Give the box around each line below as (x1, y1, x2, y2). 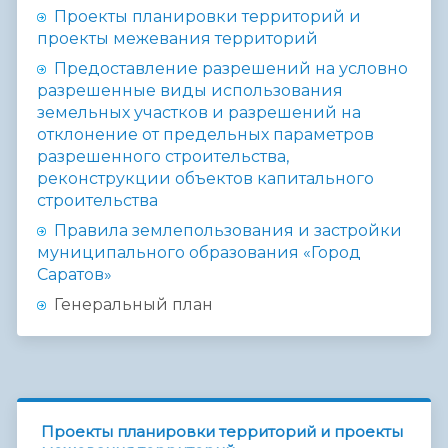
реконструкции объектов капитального (37, 169, 374, 189)
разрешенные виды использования (37, 81, 343, 101)
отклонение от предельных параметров (37, 125, 374, 145)
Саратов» (37, 265, 112, 285)
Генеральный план (50, 295, 213, 315)
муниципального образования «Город (37, 243, 361, 263)
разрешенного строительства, (37, 147, 289, 167)
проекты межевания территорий (37, 29, 318, 49)
